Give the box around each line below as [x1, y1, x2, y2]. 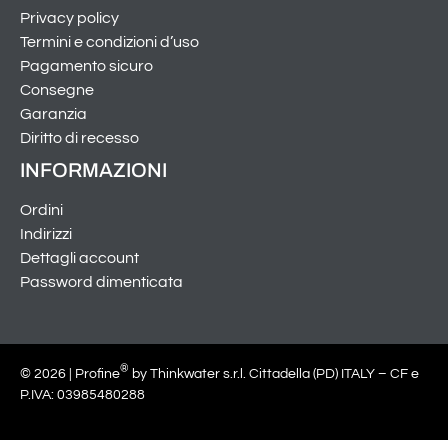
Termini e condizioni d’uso [20, 33, 199, 50]
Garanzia [20, 105, 87, 122]
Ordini [20, 201, 63, 218]
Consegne [20, 81, 94, 98]
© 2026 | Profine [20, 366, 120, 381]
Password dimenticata [20, 273, 183, 290]
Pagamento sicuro [20, 57, 153, 74]
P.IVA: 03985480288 [20, 387, 145, 402]
